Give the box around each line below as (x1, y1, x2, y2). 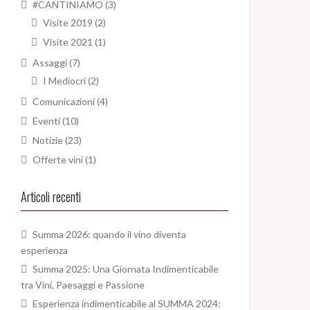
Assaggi (33, 57, 67, 69)
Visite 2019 (43, 17, 93, 29)
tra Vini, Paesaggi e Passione (21, 279, 145, 291)
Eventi (33, 115, 60, 127)
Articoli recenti (21, 188, 81, 206)
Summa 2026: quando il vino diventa (33, 228, 186, 241)
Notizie (33, 134, 63, 147)
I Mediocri (43, 75, 86, 87)
